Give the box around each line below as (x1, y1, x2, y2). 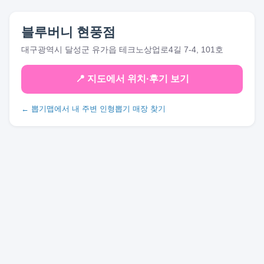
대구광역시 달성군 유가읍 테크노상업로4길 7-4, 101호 (21, 45, 223, 54)
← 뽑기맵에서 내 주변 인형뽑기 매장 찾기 (21, 104, 166, 113)
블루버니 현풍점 (21, 25, 115, 39)
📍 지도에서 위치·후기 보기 (75, 74, 189, 84)
